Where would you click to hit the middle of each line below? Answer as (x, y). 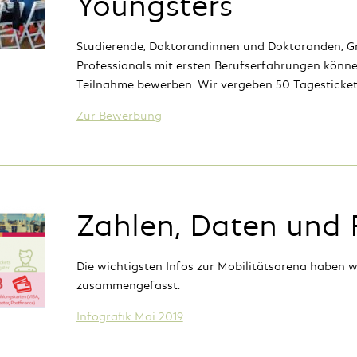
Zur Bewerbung (119, 116)
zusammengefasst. (128, 286)
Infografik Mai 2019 (129, 317)
